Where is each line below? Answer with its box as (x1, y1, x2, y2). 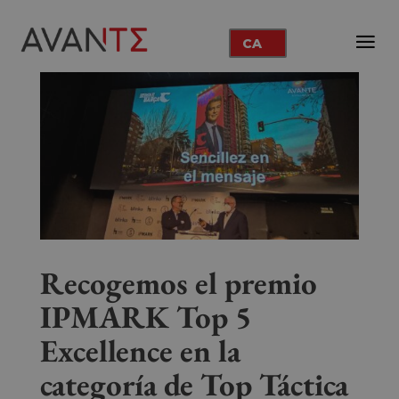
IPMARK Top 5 (39, 296, 252, 337)
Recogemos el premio (39, 262, 317, 303)
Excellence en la (39, 330, 240, 370)
